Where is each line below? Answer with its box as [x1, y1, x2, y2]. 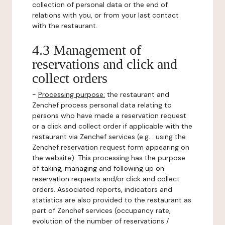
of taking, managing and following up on [32, 164, 164, 173]
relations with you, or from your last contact [32, 11, 179, 20]
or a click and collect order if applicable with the [32, 122, 192, 131]
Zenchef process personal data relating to [32, 100, 172, 109]
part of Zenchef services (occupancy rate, [32, 206, 171, 215]
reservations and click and [32, 56, 177, 72]
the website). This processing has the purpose [32, 153, 185, 162]
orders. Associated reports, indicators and [32, 185, 172, 194]
